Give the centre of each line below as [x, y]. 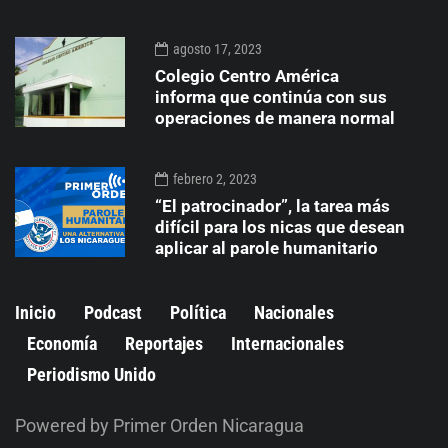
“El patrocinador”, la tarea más [272, 205]
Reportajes [164, 343]
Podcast [113, 312]
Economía [62, 343]
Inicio [35, 312]
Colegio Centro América [247, 75]
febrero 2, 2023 [215, 178]
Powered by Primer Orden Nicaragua [159, 425]
